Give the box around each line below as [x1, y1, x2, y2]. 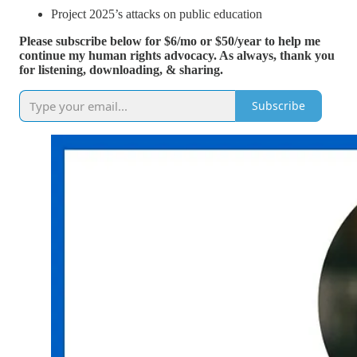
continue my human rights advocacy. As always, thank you [19, 48, 335, 62]
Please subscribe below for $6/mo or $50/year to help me [19, 33, 320, 48]
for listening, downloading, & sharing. [19, 62, 223, 76]
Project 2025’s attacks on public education [51, 6, 262, 21]
